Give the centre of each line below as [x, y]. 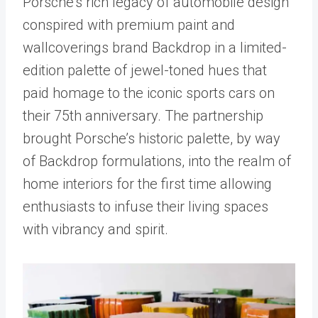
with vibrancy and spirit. [95, 229]
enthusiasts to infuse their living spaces [146, 207]
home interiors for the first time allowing [147, 184]
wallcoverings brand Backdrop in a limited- [155, 48]
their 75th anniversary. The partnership [143, 116]
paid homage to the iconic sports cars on [149, 93]
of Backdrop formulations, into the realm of [157, 161]
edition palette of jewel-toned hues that [145, 70]
